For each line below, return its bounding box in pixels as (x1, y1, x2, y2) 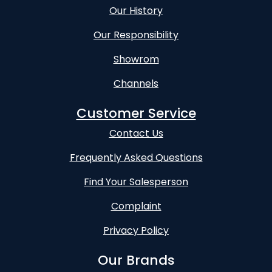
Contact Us (109, 126, 163, 140)
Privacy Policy (103, 223, 169, 237)
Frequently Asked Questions (69, 151, 203, 165)
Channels (114, 76, 158, 90)
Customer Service (76, 104, 196, 123)
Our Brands (97, 251, 175, 270)
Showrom (113, 52, 159, 66)
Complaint (110, 199, 161, 213)
